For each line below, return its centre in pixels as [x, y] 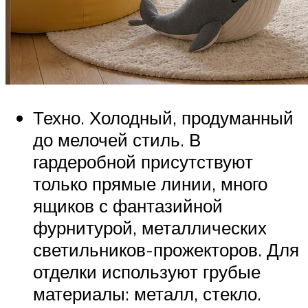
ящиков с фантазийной [128, 205]
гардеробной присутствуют [143, 161]
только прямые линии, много [150, 183]
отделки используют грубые [147, 271]
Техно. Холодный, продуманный [163, 117]
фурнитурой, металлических [150, 227]
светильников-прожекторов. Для [166, 249]
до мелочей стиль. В [117, 139]
